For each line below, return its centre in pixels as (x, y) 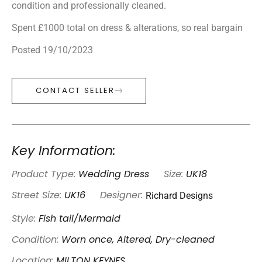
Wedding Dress (114, 175)
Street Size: (38, 196)
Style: (25, 219)
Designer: (121, 196)
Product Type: (45, 175)
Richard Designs (179, 195)
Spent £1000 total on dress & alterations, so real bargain (127, 27)
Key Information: (64, 151)
